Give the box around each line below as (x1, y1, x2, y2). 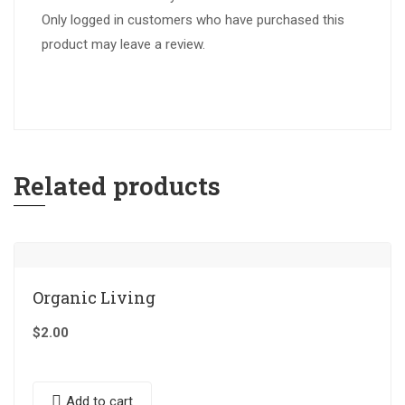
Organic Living (33, 287, 155, 308)
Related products (14, 169, 221, 202)
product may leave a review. (42, 36, 205, 52)
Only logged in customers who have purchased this (42, 12, 344, 28)
